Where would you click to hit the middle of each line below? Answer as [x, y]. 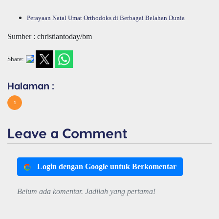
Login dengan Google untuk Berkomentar [107, 166]
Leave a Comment [67, 132]
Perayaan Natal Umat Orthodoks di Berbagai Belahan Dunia [106, 18]
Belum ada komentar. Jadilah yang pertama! [86, 191]
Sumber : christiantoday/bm [50, 36]
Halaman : [31, 85]
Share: [16, 59]
